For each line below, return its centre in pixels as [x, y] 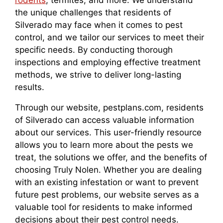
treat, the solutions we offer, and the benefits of [111, 158]
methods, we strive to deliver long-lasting [98, 75]
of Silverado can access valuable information [105, 120]
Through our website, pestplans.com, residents [109, 108]
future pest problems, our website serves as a [107, 195]
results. [30, 87]
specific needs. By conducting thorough [94, 50]
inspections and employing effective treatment [108, 62]
